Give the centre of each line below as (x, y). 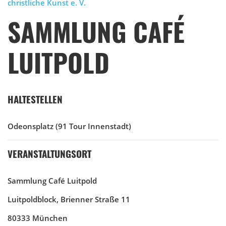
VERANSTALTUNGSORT (49, 154)
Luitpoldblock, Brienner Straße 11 (69, 200)
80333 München (38, 218)
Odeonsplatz (31, 126)
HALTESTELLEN (35, 99)
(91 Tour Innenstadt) (93, 126)
